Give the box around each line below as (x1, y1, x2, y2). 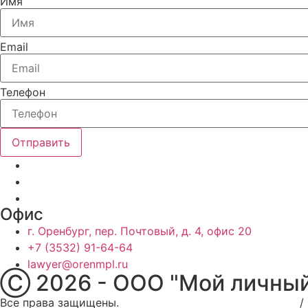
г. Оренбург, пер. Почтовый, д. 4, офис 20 (27, 224, 252, 239)
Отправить (12, 135, 70, 150)
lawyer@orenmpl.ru (27, 257, 128, 272)
